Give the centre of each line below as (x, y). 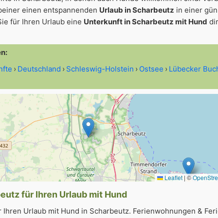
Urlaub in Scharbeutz (137, 10)
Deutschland (39, 69)
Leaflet (173, 177)
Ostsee (151, 69)
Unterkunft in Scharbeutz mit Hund (145, 22)
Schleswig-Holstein (100, 69)
